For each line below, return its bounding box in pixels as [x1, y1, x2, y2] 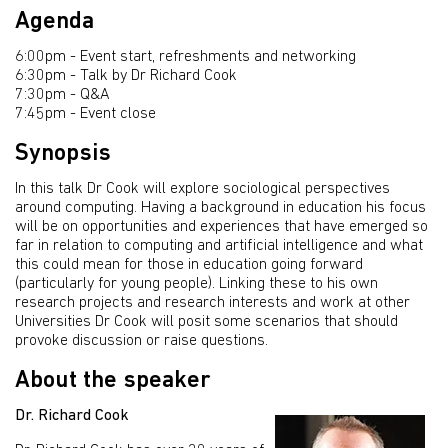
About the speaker [15, 369, 210, 394]
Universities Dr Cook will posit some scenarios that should [15, 314, 398, 331]
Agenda [15, 10, 94, 35]
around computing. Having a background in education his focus [15, 200, 426, 217]
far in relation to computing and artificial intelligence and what [15, 238, 423, 255]
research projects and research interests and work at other [15, 295, 410, 312]
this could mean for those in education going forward [15, 257, 363, 274]
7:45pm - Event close [15, 106, 156, 123]
